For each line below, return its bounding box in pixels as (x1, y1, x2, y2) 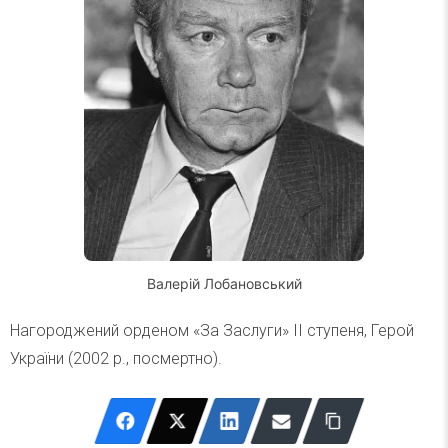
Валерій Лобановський (146, 275, 302, 292)
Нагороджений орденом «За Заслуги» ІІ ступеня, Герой (10, 321, 414, 340)
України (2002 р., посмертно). (10, 349, 222, 368)
